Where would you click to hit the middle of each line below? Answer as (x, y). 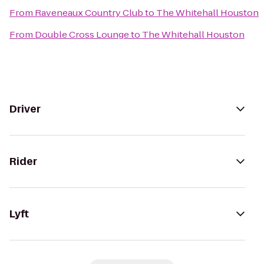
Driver (25, 109)
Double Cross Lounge (82, 34)
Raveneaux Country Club (89, 13)
